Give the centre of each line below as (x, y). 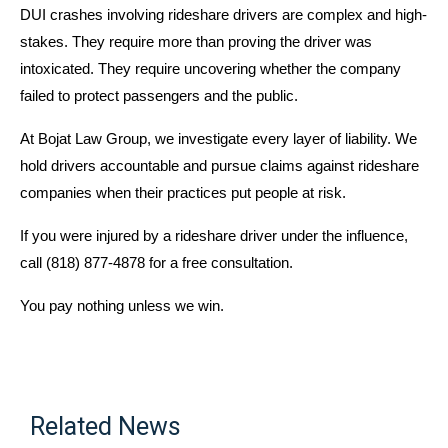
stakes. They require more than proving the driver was (196, 41)
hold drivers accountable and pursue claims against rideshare (219, 165)
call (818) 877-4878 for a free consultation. (156, 262)
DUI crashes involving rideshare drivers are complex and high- (223, 14)
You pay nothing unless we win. (122, 305)
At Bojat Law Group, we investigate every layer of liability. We (218, 138)
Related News (106, 426)
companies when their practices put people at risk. (183, 192)
